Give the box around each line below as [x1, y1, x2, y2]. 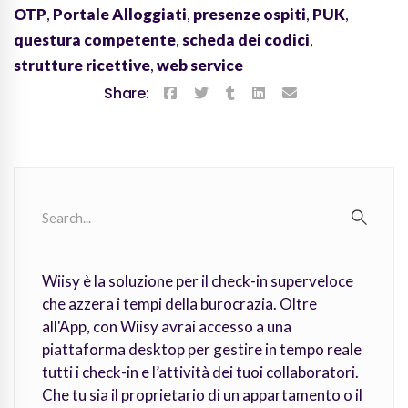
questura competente [14, 30, 176, 50]
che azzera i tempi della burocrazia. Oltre [42, 294, 317, 314]
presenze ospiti [193, 5, 306, 25]
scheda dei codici [182, 30, 310, 50]
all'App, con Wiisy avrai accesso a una [42, 317, 291, 337]
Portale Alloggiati [53, 5, 187, 25]
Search [41, 194, 87, 214]
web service [157, 56, 243, 76]
